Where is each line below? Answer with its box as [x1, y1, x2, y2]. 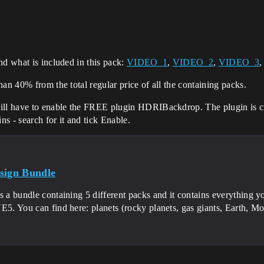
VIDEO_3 [218, 57, 259, 67]
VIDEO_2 [172, 57, 214, 67]
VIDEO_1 [126, 57, 168, 67]
